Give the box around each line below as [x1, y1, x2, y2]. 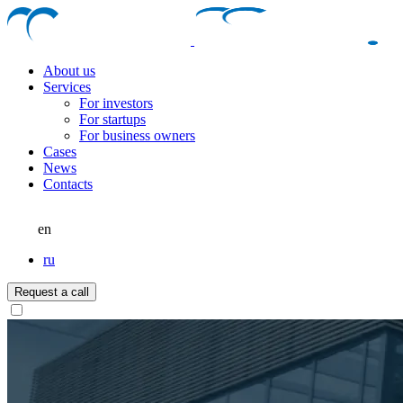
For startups [79, 112, 146, 127]
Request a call [14, 285, 89, 299]
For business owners [79, 128, 195, 143]
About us [43, 63, 95, 78]
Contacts [43, 176, 93, 192]
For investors [79, 95, 153, 111]
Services [43, 79, 91, 94]
